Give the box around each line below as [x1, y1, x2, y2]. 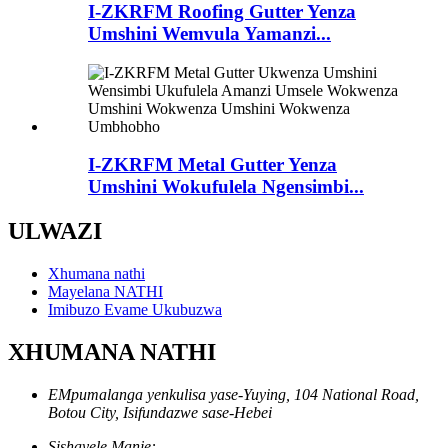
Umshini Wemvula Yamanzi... [88, 23, 331, 44]
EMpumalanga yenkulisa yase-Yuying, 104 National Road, [48, 386, 419, 404]
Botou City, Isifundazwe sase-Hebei [48, 404, 272, 422]
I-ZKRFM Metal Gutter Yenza [88, 154, 337, 176]
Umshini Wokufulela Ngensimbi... [88, 176, 364, 198]
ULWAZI [8, 218, 102, 245]
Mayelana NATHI [48, 283, 163, 301]
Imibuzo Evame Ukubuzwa [48, 301, 222, 319]
